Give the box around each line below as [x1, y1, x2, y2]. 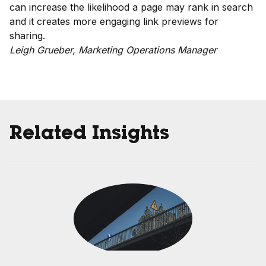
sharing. [9, 30, 45, 42]
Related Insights [9, 125, 169, 144]
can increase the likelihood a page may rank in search [9, 1, 253, 13]
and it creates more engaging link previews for [9, 15, 218, 27]
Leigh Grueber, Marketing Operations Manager [9, 44, 217, 56]
